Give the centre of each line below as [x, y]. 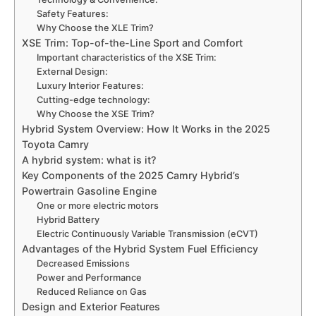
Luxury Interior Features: [92, 86]
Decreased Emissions [84, 264]
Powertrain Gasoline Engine [89, 191]
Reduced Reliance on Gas [92, 292]
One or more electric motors [98, 206]
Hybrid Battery [68, 220]
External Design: [73, 72]
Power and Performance [90, 278]
